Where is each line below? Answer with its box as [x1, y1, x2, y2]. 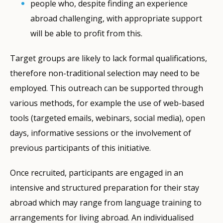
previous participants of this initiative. [10, 142, 151, 153]
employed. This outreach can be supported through [10, 82, 203, 94]
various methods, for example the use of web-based [10, 97, 204, 109]
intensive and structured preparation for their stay [10, 182, 199, 193]
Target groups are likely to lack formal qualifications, [10, 52, 207, 64]
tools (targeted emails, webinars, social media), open [10, 112, 205, 123]
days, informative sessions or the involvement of [10, 127, 191, 138]
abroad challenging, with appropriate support [30, 12, 203, 24]
